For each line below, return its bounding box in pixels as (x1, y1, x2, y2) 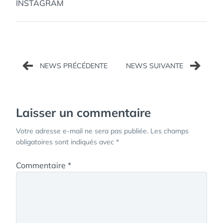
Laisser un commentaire (16, 105, 151, 120)
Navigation (15, 49, 88, 66)
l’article (15, 82, 64, 99)
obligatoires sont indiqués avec (16, 137, 116, 146)
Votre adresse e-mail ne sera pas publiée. (16, 126, 148, 135)
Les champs (150, 126, 189, 135)
